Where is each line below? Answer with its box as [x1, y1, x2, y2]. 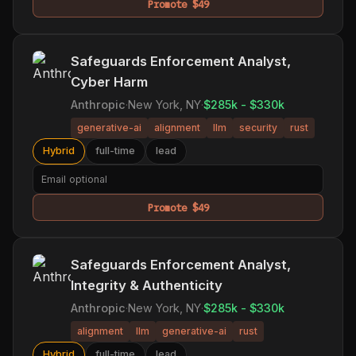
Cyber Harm [71, 73, 148, 90]
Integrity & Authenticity [71, 277, 222, 293]
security [239, 122, 277, 134]
